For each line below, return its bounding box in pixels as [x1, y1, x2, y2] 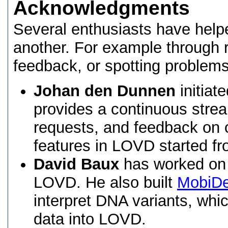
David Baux [34, 155, 119, 173]
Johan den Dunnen [34, 82, 176, 100]
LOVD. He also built [34, 174, 177, 191]
